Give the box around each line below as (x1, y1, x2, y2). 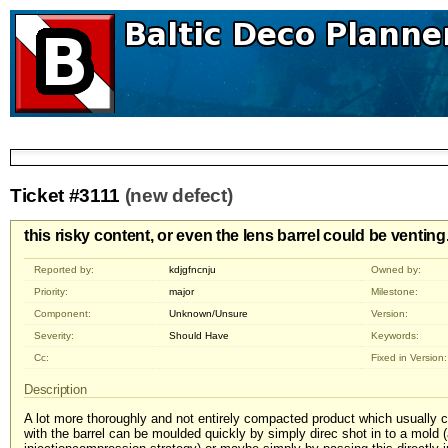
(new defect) (124, 184, 233, 206)
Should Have (169, 330, 230, 342)
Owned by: (371, 264, 422, 276)
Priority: (34, 286, 69, 298)
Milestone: (371, 286, 419, 298)
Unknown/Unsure (169, 308, 249, 320)
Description (24, 382, 91, 398)
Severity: (34, 330, 75, 342)
